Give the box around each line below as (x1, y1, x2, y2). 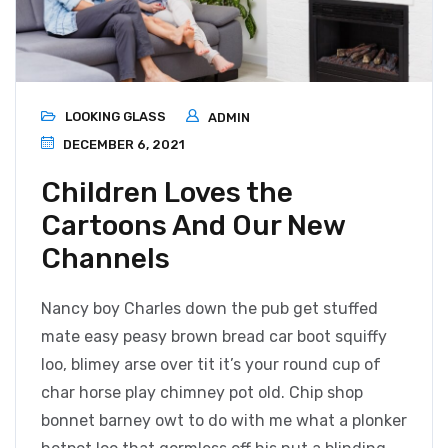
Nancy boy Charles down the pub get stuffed (41, 299, 378, 319)
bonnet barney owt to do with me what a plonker (41, 411, 407, 431)
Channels (41, 242, 170, 276)
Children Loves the (41, 176, 293, 210)
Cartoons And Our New (41, 209, 345, 243)
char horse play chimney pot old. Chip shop (41, 383, 363, 403)
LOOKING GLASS (65, 109, 166, 125)
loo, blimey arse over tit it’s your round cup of (41, 355, 381, 375)
